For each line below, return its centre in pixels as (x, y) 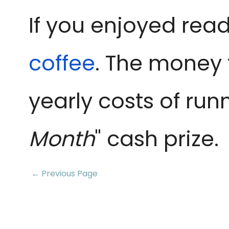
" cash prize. (157, 139)
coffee (62, 63)
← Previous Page (64, 174)
